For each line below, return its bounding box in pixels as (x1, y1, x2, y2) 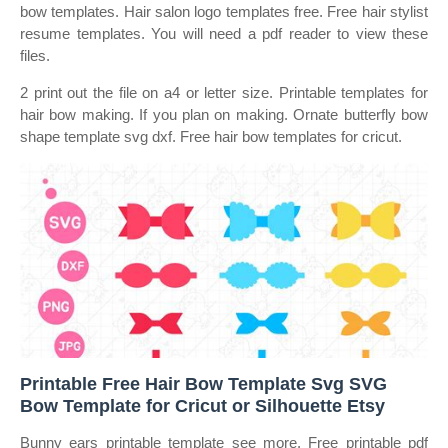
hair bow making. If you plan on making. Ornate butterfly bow (20, 106, 428, 123)
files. (20, 47, 50, 64)
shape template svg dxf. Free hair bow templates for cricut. (20, 128, 402, 145)
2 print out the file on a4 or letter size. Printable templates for (20, 84, 428, 101)
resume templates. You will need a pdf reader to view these (20, 25, 428, 42)
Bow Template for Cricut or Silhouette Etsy (20, 396, 385, 416)
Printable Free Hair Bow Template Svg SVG (20, 374, 387, 394)
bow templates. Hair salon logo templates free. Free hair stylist (20, 3, 428, 20)
